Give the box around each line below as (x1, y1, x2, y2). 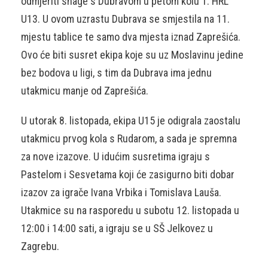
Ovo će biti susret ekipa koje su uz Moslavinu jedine (21, 48, 243, 61)
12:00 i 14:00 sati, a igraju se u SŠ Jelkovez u (21, 221, 213, 234)
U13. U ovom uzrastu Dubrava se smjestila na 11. (21, 12, 230, 25)
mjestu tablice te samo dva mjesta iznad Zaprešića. (21, 30, 240, 43)
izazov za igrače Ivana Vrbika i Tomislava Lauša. (21, 185, 221, 199)
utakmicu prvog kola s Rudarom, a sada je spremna (21, 132, 237, 145)
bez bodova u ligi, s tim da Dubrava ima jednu (21, 66, 212, 79)
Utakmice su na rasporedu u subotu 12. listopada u (21, 203, 239, 217)
